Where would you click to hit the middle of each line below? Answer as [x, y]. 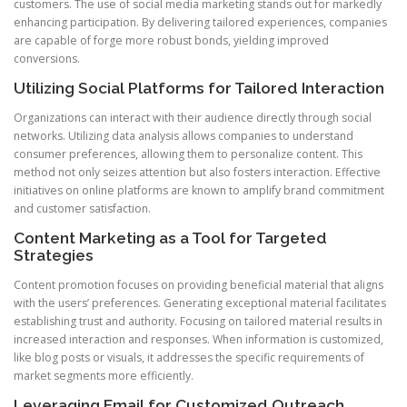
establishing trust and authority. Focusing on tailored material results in [198, 322]
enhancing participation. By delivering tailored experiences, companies [200, 22]
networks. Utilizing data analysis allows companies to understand [184, 136]
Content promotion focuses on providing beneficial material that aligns [199, 285]
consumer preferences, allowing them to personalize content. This [188, 154]
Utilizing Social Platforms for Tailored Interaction [199, 88]
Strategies [54, 256]
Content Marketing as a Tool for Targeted [170, 238]
